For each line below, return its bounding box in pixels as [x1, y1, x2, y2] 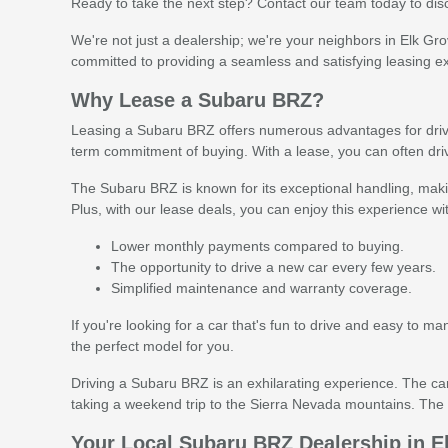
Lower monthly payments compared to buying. [110, 237, 404, 254]
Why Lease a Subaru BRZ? [70, 88, 324, 111]
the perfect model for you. [70, 337, 234, 354]
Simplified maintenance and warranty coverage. [110, 279, 412, 296]
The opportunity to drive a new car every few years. [110, 258, 436, 275]
